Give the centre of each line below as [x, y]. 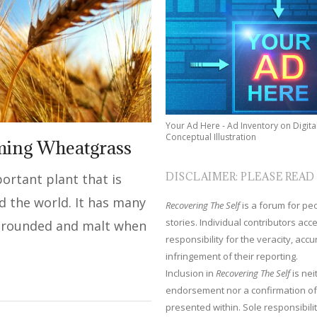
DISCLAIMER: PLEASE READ [240, 176]
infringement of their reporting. [232, 256]
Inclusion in [191, 273]
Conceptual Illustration [211, 137]
